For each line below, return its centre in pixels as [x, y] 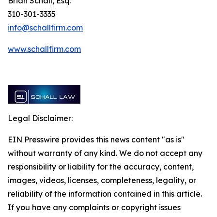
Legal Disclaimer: [40, 118]
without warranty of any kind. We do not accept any [105, 153]
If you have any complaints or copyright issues [94, 207]
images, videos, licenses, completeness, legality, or [102, 180]
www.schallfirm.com [44, 49]
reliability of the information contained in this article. [105, 194]
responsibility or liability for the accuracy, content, [101, 167]
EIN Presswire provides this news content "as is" [96, 139]
